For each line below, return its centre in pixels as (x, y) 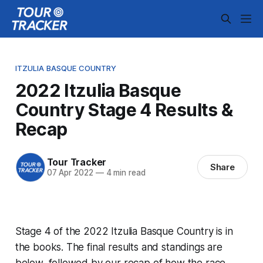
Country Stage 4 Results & (124, 109)
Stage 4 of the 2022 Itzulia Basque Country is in (124, 231)
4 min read (124, 173)
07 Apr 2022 (70, 173)
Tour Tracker (77, 162)
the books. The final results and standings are (119, 247)
